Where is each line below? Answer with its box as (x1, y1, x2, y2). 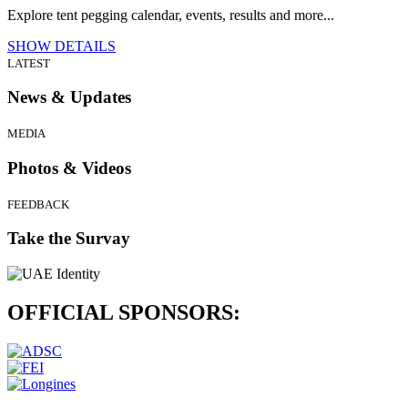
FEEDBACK (7, 197, 69, 211)
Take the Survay (7, 229, 130, 249)
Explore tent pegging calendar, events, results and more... (7, 6, 334, 23)
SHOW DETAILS (7, 37, 116, 54)
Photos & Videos (7, 158, 131, 178)
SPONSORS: (118, 300, 240, 324)
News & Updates (7, 87, 131, 107)
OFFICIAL (7, 300, 118, 324)
